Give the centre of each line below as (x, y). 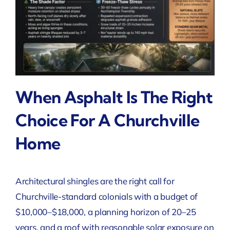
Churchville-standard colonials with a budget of (106, 196)
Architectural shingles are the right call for (95, 181)
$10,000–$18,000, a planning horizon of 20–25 (106, 212)
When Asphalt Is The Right (114, 97)
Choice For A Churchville (107, 120)
